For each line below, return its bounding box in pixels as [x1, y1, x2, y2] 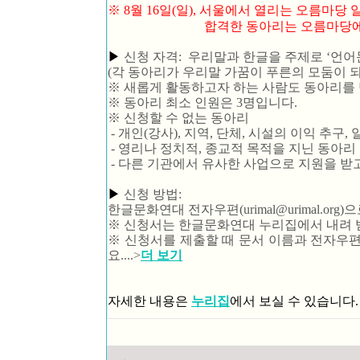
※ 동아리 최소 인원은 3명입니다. [108, 96, 297, 109]
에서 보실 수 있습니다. [230, 294, 358, 308]
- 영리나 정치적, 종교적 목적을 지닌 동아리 [108, 141, 356, 155]
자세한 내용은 [108, 294, 191, 308]
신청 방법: [124, 187, 185, 201]
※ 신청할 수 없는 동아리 [108, 111, 249, 125]
